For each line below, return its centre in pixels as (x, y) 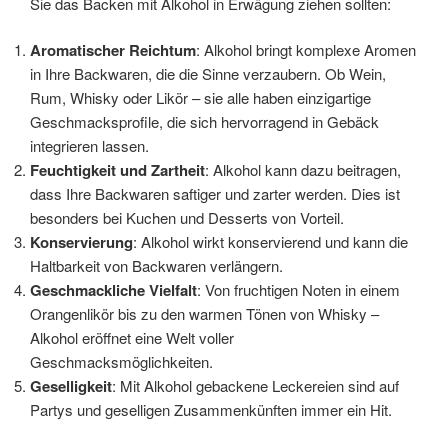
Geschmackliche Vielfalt (113, 290)
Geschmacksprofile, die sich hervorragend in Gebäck (204, 121)
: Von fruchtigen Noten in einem (298, 289)
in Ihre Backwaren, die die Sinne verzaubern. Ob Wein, (208, 73)
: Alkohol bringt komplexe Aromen (306, 49)
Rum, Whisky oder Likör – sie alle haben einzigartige (200, 97)
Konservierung (81, 242)
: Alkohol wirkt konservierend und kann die (270, 241)
